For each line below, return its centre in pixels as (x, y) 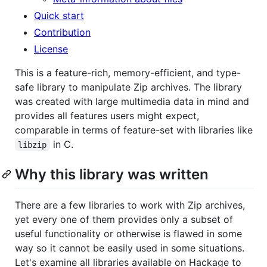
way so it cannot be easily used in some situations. (130, 248)
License (51, 49)
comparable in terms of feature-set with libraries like (134, 130)
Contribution (62, 32)
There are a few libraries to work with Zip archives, (130, 205)
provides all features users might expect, (107, 115)
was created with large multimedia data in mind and (132, 101)
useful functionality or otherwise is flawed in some (128, 233)
